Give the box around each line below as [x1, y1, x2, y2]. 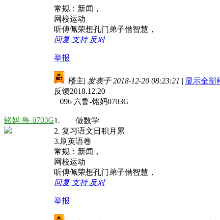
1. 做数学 [54, 116, 99, 125]
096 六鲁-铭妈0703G [54, 97, 129, 106]
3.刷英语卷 [54, 137, 91, 145]
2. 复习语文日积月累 [54, 126, 125, 135]
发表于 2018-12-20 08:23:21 [87, 76, 180, 85]
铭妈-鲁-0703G [4, 115, 54, 124]
